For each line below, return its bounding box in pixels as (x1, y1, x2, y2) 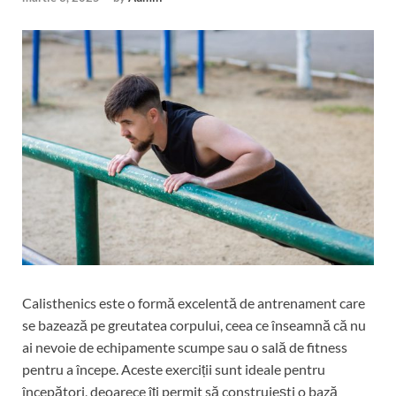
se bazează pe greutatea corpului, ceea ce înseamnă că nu (22, 316, 366, 333)
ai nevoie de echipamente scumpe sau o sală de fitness (22, 338, 347, 355)
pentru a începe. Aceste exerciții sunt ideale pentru (22, 360, 325, 377)
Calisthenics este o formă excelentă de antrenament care (22, 293, 365, 311)
